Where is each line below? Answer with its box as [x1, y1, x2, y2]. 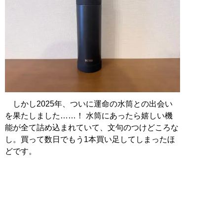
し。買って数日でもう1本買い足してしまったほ [5, 135, 175, 144]
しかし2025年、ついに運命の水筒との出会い [5, 99, 173, 108]
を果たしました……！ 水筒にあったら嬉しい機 [5, 111, 173, 120]
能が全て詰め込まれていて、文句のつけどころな [5, 123, 179, 132]
